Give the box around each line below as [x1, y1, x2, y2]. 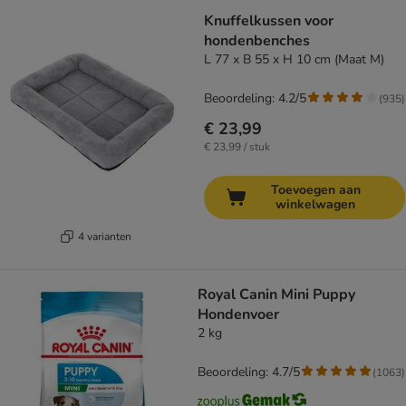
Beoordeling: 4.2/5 [204, 90, 306, 108]
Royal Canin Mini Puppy [198, 285, 355, 305]
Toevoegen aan [270, 181, 361, 199]
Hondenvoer [198, 304, 279, 325]
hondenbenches [204, 31, 310, 52]
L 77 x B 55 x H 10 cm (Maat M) [204, 51, 384, 69]
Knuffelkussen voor [204, 11, 333, 32]
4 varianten [77, 228, 131, 244]
